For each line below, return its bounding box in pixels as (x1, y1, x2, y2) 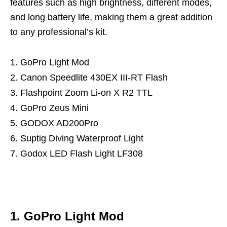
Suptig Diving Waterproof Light (20, 133, 143, 143)
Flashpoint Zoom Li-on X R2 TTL (20, 88, 153, 98)
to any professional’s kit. (10, 27, 107, 37)
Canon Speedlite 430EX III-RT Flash (20, 72, 168, 83)
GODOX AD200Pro (20, 118, 98, 128)
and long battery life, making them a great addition (10, 12, 212, 22)
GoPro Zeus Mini (20, 103, 89, 113)
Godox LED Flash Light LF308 (20, 148, 143, 159)
